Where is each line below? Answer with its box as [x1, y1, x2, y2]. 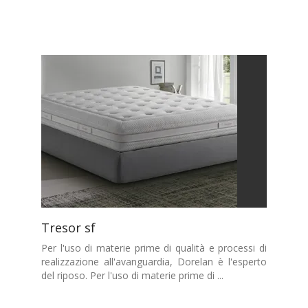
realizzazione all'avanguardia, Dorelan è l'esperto [41, 255, 267, 268]
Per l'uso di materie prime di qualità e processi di [41, 241, 267, 254]
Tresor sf [41, 219, 96, 236]
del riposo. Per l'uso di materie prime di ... [41, 269, 223, 282]
